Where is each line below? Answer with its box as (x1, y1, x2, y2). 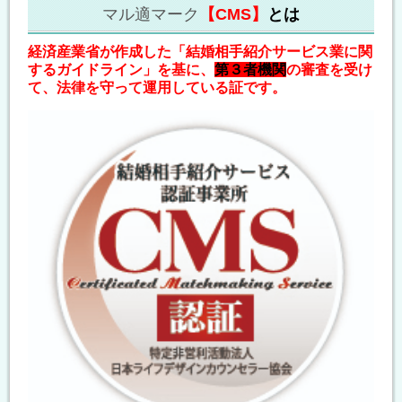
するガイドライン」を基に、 (28, 62, 214, 78)
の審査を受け (286, 62, 372, 78)
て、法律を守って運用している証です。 (28, 80, 286, 96)
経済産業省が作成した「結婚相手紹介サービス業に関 (28, 44, 372, 60)
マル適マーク (102, 5, 199, 24)
